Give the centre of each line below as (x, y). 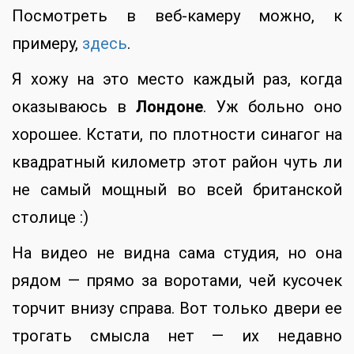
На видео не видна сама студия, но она (177, 253)
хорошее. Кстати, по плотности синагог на (177, 135)
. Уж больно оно (273, 107)
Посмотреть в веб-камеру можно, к (177, 16)
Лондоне (169, 107)
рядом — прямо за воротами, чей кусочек (177, 281)
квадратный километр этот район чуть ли (177, 162)
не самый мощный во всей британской (177, 190)
